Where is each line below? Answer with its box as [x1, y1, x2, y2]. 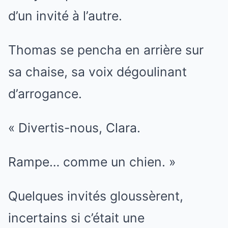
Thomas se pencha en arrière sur [8, 42, 204, 58]
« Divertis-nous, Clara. [8, 120, 140, 135]
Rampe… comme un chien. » [8, 154, 176, 169]
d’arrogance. [8, 85, 82, 101]
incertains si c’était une [8, 210, 145, 225]
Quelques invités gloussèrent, [8, 188, 183, 204]
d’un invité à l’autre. [8, 8, 122, 23]
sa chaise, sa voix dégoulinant [8, 64, 187, 79]
